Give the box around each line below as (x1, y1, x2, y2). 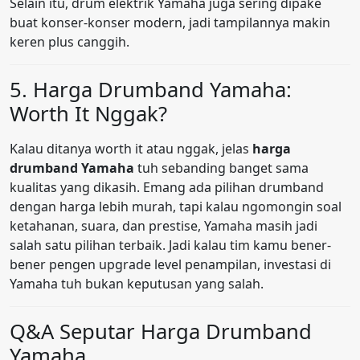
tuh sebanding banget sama (134, 159, 309, 178)
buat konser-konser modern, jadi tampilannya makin (10, 14, 330, 32)
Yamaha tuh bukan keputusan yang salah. (10, 275, 264, 293)
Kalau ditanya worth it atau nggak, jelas (10, 140, 252, 158)
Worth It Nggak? (10, 100, 167, 129)
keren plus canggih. (10, 33, 129, 51)
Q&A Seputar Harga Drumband (10, 317, 312, 346)
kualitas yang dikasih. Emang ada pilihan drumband (10, 178, 324, 197)
